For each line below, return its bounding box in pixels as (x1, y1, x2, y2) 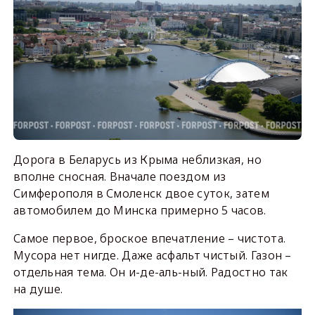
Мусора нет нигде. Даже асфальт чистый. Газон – (13, 247, 292, 264)
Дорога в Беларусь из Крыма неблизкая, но (13, 152, 262, 168)
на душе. (13, 281, 63, 297)
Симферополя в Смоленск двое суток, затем (13, 186, 269, 202)
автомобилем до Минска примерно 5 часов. (13, 202, 266, 219)
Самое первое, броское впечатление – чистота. (13, 231, 286, 247)
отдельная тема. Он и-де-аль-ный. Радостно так (13, 264, 288, 281)
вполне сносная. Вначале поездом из (13, 169, 226, 185)
